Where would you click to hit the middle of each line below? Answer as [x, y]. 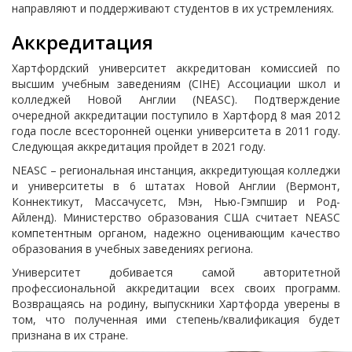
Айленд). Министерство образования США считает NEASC [176, 217]
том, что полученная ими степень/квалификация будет [176, 319]
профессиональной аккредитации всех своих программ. [176, 288]
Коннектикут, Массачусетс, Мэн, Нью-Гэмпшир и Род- [176, 202]
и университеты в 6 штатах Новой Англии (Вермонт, [176, 186]
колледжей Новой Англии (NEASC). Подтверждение [176, 99]
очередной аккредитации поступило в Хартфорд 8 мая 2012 [176, 115]
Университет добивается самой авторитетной [176, 272]
